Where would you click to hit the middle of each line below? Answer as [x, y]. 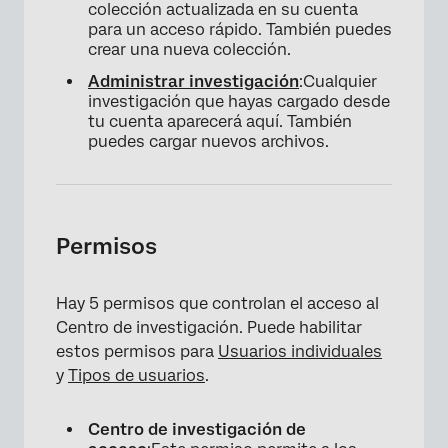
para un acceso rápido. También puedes [240, 29]
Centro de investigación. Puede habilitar [209, 327]
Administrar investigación [193, 81]
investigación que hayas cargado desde [239, 101]
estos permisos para [137, 351]
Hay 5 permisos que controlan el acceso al [217, 303]
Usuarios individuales [300, 351]
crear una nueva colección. [189, 49]
